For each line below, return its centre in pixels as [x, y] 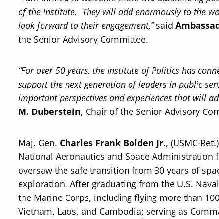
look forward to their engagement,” [86, 25]
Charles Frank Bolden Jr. [113, 143]
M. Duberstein [50, 111]
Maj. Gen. [39, 143]
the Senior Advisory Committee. [83, 39]
